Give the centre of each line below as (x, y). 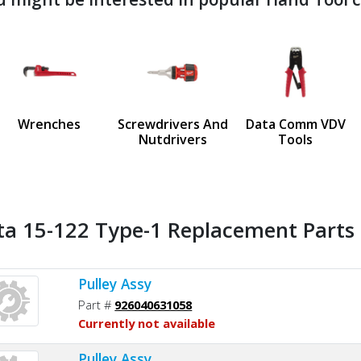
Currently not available (147, 323)
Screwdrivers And (172, 124)
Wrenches (50, 124)
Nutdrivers (172, 139)
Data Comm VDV (295, 124)
